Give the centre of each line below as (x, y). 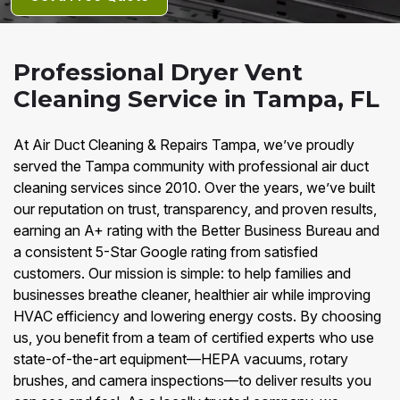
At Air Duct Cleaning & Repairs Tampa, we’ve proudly (184, 145)
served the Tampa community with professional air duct (191, 166)
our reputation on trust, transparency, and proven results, (195, 209)
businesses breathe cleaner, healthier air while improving (192, 295)
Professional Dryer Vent (158, 72)
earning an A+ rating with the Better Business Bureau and (196, 230)
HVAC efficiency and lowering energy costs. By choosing (197, 316)
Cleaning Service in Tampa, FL (196, 99)
